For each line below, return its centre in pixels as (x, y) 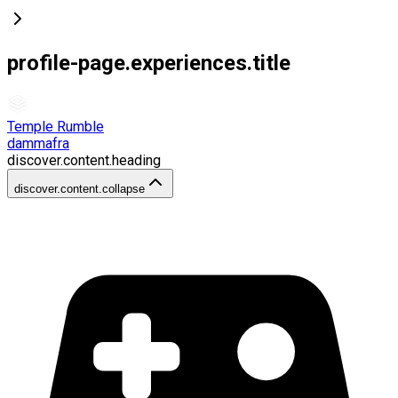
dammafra (38, 143)
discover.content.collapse (80, 188)
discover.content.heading (84, 160)
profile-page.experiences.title (149, 63)
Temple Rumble (56, 126)
